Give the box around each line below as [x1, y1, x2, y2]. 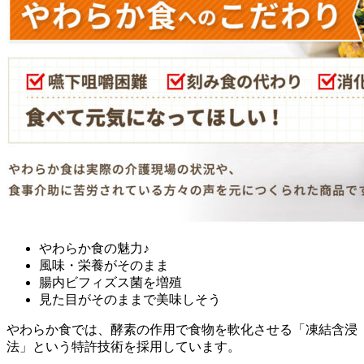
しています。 [162, 339, 240, 353]
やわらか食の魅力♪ [39, 240, 149, 255]
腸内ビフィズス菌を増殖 [39, 275, 182, 289]
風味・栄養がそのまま [39, 258, 169, 272]
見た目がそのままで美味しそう [39, 292, 221, 306]
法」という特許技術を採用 [6, 339, 162, 353]
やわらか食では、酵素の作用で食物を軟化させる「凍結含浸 [6, 322, 357, 336]
